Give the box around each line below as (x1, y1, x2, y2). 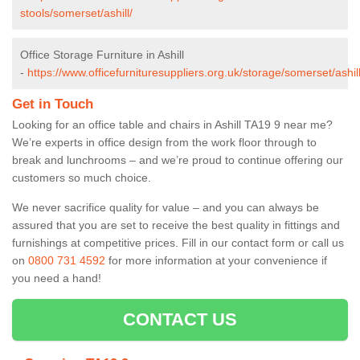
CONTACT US (122, 309, 238, 329)
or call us (298, 235, 344, 249)
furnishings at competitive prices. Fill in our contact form (12, 235, 295, 249)
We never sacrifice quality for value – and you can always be (12, 200, 319, 214)
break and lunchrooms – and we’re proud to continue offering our (12, 153, 343, 166)
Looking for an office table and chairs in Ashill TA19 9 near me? (12, 117, 333, 131)
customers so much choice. (12, 170, 154, 184)
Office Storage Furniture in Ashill (20, 47, 184, 61)
